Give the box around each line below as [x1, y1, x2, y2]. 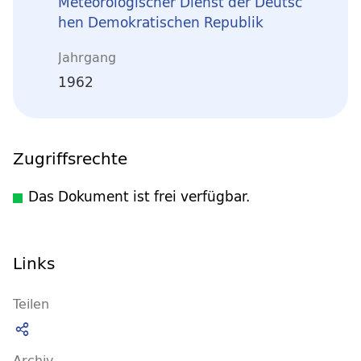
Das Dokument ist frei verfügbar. [28, 185, 250, 208]
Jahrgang [58, 45, 116, 68]
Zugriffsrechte [13, 143, 127, 172]
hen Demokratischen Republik [58, 10, 263, 35]
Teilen [13, 292, 49, 315]
